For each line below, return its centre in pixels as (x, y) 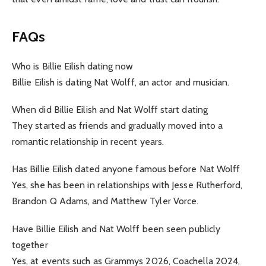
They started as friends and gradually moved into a (117, 126)
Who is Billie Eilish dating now (73, 66)
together (30, 245)
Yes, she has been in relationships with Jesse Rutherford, (127, 185)
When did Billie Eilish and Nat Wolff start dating (110, 110)
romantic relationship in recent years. (88, 142)
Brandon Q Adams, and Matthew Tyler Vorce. (105, 201)
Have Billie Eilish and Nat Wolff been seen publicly (116, 229)
